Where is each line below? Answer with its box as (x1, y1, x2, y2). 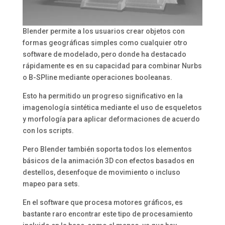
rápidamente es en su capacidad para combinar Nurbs (22, 62, 202, 70)
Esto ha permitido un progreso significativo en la (22, 92, 183, 100)
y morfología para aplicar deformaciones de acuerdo (22, 115, 200, 124)
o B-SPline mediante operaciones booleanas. (22, 73, 172, 82)
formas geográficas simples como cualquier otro (22, 39, 187, 47)
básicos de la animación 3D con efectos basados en (22, 157, 194, 165)
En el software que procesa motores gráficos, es (22, 198, 183, 207)
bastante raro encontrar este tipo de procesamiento (22, 210, 193, 218)
